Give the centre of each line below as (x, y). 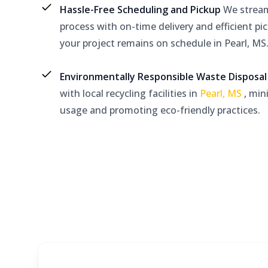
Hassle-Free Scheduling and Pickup (141, 10)
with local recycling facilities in (130, 93)
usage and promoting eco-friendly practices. (160, 110)
